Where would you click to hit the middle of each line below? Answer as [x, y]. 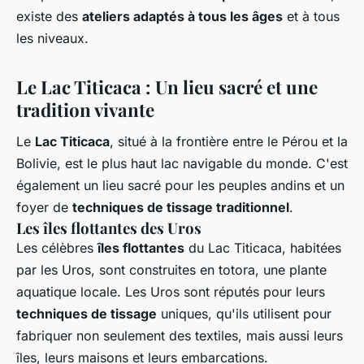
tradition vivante [85, 109]
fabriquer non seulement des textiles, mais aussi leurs [180, 336]
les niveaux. [52, 38]
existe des [49, 16]
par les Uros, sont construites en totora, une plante [171, 270]
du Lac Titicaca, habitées [263, 248]
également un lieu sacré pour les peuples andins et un [180, 186]
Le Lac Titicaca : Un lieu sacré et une [167, 87]
